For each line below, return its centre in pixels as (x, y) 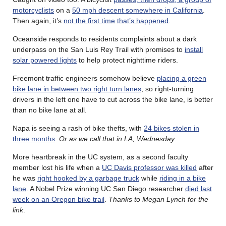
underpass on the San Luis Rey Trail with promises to (99, 49)
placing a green (182, 78)
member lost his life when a (57, 167)
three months (34, 138)
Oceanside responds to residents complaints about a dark (105, 39)
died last (199, 188)
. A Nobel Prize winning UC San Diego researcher (106, 188)
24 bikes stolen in (172, 128)
